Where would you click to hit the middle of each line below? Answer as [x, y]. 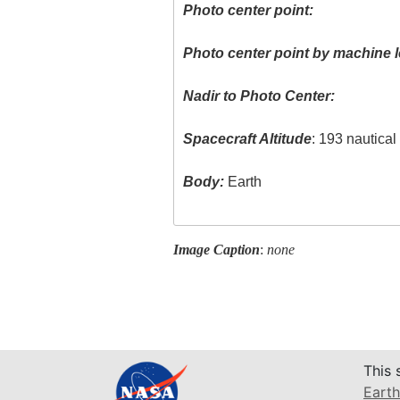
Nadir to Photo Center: [259, 96]
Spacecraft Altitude [248, 139]
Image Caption [216, 249]
